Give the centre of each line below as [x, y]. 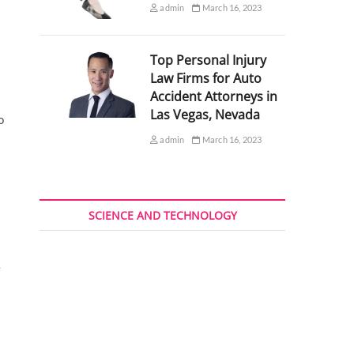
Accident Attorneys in [213, 97]
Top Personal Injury [208, 60]
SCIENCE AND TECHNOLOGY [162, 216]
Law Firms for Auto [205, 79]
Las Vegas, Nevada [205, 115]
